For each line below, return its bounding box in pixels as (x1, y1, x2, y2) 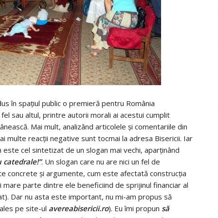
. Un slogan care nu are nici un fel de (41, 156, 160, 166)
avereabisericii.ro (49, 203, 109, 213)
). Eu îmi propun (109, 203, 162, 213)
